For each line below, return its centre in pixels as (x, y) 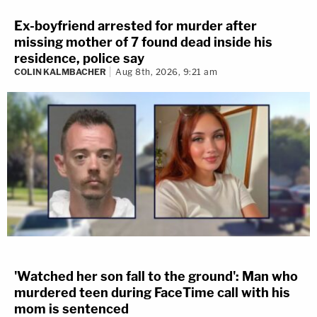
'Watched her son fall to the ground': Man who (156, 277)
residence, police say (79, 58)
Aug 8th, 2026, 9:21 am (166, 71)
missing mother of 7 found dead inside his (143, 42)
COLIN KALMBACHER (60, 71)
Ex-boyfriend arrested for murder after (136, 25)
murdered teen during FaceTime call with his (152, 293)
